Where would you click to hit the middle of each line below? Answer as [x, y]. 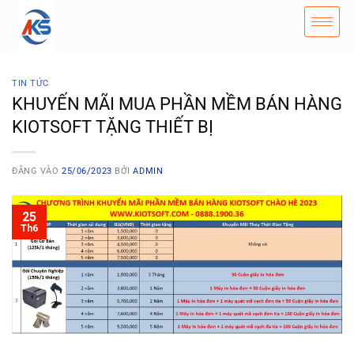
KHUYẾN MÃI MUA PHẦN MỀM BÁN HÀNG [177, 103]
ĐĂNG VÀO [37, 171]
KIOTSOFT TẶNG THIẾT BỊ [113, 126]
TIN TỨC [30, 83]
